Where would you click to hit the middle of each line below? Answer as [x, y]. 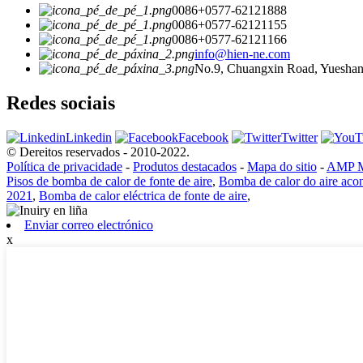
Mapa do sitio [282, 166]
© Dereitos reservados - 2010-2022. [98, 152]
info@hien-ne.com [242, 54]
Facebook [203, 137]
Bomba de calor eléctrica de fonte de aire [143, 195]
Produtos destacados [185, 166]
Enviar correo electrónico [89, 224]
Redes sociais [61, 103]
